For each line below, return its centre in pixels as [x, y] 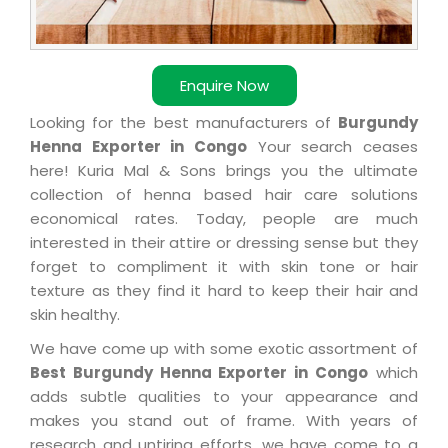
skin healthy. [75, 315]
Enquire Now [224, 86]
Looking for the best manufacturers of [184, 123]
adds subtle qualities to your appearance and [224, 397]
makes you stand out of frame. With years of [224, 421]
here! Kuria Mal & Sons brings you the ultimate [224, 171]
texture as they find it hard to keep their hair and [224, 291]
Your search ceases [332, 147]
